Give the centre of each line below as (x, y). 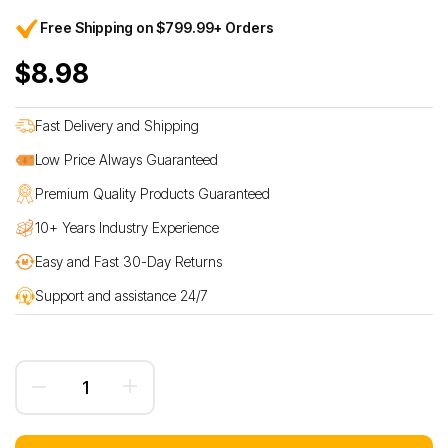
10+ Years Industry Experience (127, 227)
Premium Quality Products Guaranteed (152, 193)
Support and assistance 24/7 (121, 295)
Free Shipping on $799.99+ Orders (157, 27)
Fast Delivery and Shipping (117, 125)
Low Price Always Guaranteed (126, 159)
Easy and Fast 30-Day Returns (128, 261)
